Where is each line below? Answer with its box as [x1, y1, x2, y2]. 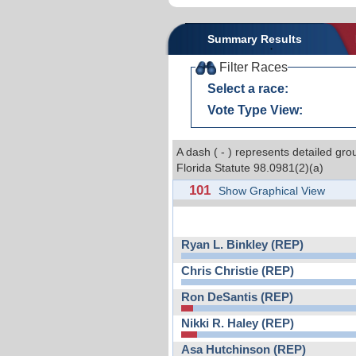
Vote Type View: [207, 103, 303, 117]
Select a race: [207, 81, 288, 95]
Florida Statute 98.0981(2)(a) [176, 161, 323, 174]
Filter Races [215, 60, 288, 74]
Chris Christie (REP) [181, 264, 294, 277]
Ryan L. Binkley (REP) [181, 238, 304, 251]
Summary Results [207, 32, 302, 45]
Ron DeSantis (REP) [181, 290, 293, 304]
